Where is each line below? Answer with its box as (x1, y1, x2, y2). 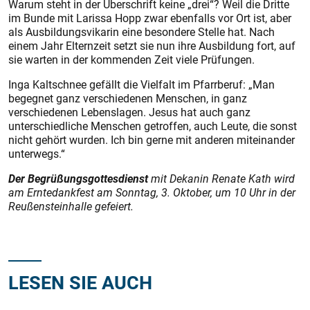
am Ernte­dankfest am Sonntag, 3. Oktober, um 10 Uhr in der (8, 185, 295, 200)
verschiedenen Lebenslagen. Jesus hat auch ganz (8, 104, 250, 120)
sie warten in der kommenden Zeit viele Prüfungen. (8, 52, 255, 67)
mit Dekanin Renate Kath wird (148, 171, 295, 186)
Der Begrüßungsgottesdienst (8, 171, 148, 186)
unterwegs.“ (8, 146, 65, 161)
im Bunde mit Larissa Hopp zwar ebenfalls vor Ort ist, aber (8, 10, 291, 26)
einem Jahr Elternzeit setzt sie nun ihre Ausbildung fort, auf (8, 38, 295, 53)
